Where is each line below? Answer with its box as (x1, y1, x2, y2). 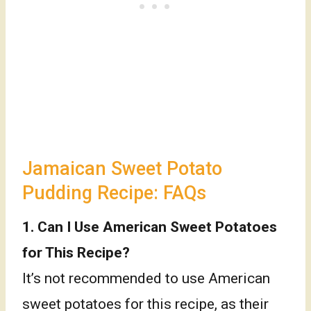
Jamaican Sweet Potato (22, 157, 222, 180)
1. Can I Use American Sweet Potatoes (22, 219, 277, 236)
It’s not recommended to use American (22, 270, 270, 287)
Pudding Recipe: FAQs (22, 181, 206, 204)
